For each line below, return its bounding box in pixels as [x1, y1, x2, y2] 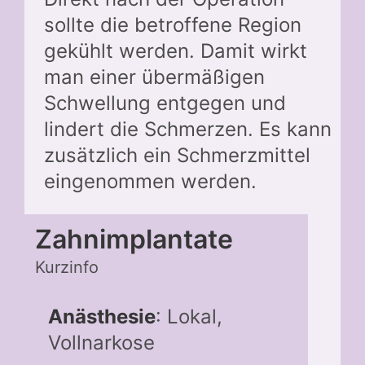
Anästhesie [47, 304, 156, 328]
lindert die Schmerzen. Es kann [44, 117, 332, 141]
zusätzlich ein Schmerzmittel [44, 143, 310, 167]
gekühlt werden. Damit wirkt [44, 38, 307, 63]
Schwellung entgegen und [44, 90, 286, 115]
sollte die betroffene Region [44, 12, 301, 37]
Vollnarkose [47, 330, 155, 354]
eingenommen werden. [44, 169, 257, 193]
